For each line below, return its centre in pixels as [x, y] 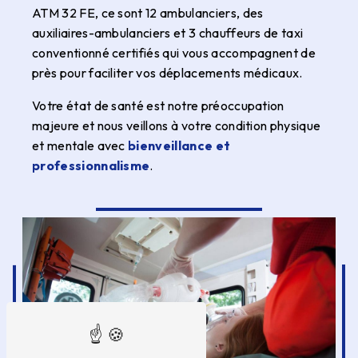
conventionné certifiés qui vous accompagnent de [174, 52]
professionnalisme [91, 165]
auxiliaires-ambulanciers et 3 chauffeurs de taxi [168, 32]
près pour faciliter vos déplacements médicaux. [167, 72]
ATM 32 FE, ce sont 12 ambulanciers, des [148, 12]
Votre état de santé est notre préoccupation [158, 105]
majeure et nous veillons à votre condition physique [177, 125]
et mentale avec [80, 145]
